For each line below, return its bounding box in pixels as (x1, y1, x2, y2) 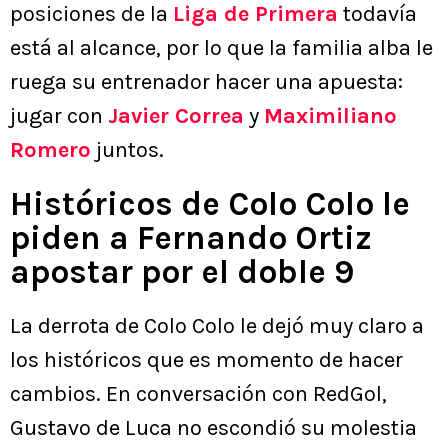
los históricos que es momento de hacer (10, 347, 403, 374)
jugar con (10, 103, 108, 130)
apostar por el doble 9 (10, 253, 354, 292)
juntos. (91, 137, 164, 164)
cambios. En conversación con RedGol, (10, 381, 387, 408)
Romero (10, 137, 91, 164)
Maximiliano (264, 103, 397, 130)
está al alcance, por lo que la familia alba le (10, 35, 433, 62)
